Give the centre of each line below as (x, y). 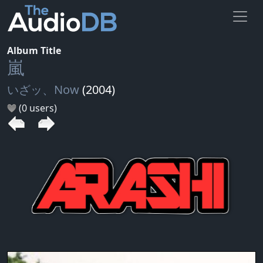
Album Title (34, 50)
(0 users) (37, 108)
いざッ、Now (43, 89)
